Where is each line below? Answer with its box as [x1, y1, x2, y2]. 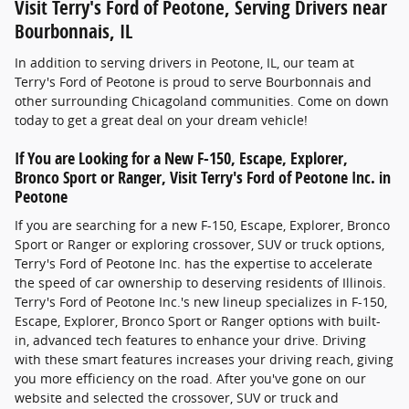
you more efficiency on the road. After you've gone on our [15, 370, 366, 388]
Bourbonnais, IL [15, 18, 132, 45]
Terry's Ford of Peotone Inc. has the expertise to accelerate [15, 255, 372, 273]
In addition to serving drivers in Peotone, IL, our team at [15, 53, 354, 71]
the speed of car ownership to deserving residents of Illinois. [15, 274, 386, 292]
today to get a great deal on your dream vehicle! [15, 110, 308, 129]
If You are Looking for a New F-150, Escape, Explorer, [15, 146, 348, 169]
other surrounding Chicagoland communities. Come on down [15, 91, 389, 110]
